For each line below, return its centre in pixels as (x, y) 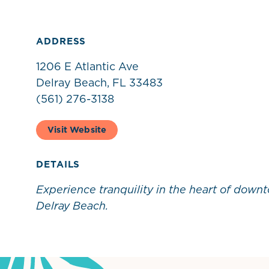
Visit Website (77, 129)
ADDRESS (61, 41)
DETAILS (58, 164)
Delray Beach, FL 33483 (99, 83)
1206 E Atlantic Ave (87, 66)
